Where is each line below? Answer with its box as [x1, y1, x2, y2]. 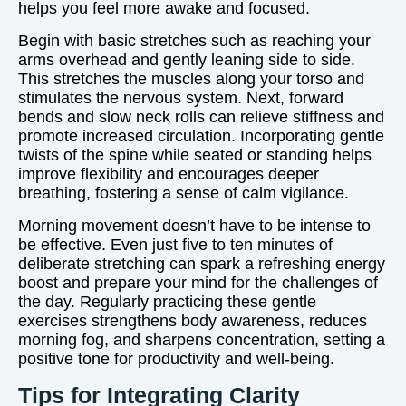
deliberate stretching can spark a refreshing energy [18, 255, 385, 273]
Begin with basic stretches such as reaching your [18, 32, 371, 50]
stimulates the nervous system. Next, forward [18, 89, 343, 107]
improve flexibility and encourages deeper [18, 165, 319, 183]
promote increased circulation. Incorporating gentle [18, 127, 384, 145]
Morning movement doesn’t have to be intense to [18, 217, 371, 235]
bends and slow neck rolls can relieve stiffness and [18, 108, 384, 126]
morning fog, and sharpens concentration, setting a [18, 331, 385, 349]
